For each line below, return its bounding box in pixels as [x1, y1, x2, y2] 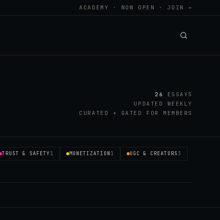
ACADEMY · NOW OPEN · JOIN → [79, 4, 192, 11]
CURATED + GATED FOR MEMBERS [79, 110, 192, 116]
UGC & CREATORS [130, 150, 178, 157]
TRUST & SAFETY [2, 150, 51, 157]
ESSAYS [163, 91, 192, 98]
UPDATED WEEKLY [134, 100, 192, 107]
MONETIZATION [69, 150, 111, 157]
